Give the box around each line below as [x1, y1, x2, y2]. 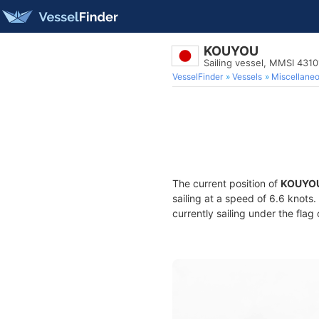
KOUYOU [204, 43, 258, 58]
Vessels [232, 71, 262, 82]
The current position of [172, 177, 281, 189]
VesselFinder [172, 71, 223, 82]
